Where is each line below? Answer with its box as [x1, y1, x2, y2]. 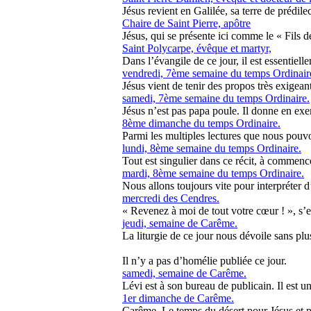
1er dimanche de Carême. [122, 292, 234, 304]
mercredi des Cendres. [122, 192, 219, 204]
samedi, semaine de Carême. [122, 267, 246, 279]
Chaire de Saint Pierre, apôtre [122, 17, 251, 29]
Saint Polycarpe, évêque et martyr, [122, 42, 271, 54]
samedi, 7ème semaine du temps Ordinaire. [122, 92, 310, 104]
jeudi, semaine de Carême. [122, 217, 237, 229]
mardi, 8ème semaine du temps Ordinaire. [122, 167, 304, 179]
